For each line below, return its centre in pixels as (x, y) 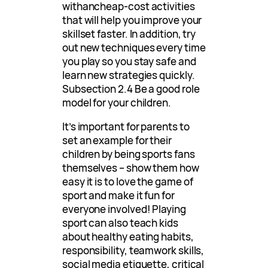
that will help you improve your (132, 20)
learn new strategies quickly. (129, 75)
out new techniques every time (134, 47)
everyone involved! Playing (124, 209)
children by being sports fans (129, 154)
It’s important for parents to (126, 127)
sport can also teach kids (120, 223)
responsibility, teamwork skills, (133, 251)
